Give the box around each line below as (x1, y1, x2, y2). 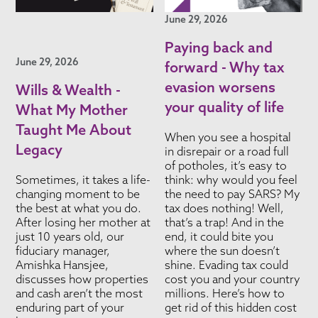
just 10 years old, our (16, 229, 125, 244)
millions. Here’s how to (165, 286, 285, 301)
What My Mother (16, 101, 128, 119)
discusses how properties (16, 272, 149, 287)
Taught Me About (16, 121, 132, 139)
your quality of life (165, 98, 284, 116)
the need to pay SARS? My (165, 187, 300, 202)
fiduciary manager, (16, 243, 111, 258)
